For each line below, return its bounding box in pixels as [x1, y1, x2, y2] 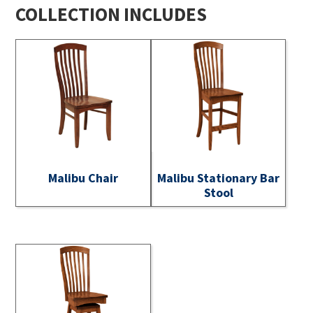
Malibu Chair [48, 169, 119, 186]
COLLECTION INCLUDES [15, 1, 208, 26]
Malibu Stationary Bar [157, 169, 280, 186]
